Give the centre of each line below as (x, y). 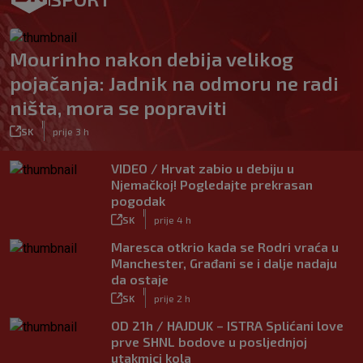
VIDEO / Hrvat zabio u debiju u (203, 168)
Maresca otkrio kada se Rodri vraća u (225, 247)
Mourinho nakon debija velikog (152, 59)
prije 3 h (71, 131)
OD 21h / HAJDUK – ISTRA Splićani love (227, 325)
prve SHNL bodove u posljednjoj (209, 342)
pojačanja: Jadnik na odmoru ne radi (174, 83)
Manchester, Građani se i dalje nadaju (224, 263)
